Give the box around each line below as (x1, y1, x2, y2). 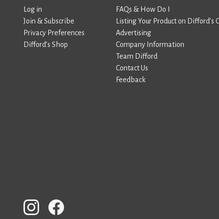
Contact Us (116, 64, 148, 72)
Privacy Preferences (23, 29, 85, 37)
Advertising (116, 29, 151, 37)
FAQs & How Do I (116, 5, 170, 13)
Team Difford (116, 52, 157, 60)
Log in (23, 5, 42, 13)
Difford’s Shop (23, 41, 68, 48)
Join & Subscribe (23, 17, 74, 25)
